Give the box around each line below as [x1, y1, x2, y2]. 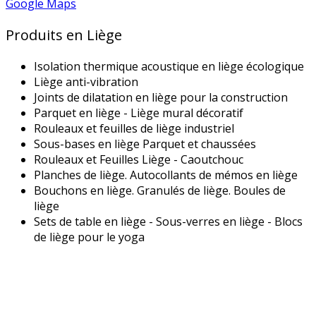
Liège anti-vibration [34, 73, 138, 90]
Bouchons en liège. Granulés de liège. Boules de [34, 182, 286, 198]
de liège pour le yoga [34, 229, 147, 245]
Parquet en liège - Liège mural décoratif [34, 104, 243, 121]
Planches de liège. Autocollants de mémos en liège [34, 166, 298, 183]
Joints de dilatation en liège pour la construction [34, 89, 288, 105]
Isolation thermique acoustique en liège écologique [34, 58, 304, 74]
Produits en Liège [6, 25, 122, 44]
